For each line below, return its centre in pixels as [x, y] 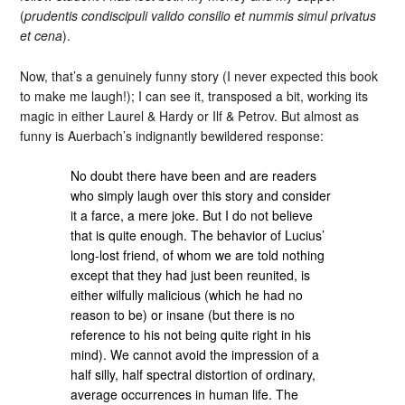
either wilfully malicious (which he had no [187, 295]
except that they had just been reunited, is [191, 275]
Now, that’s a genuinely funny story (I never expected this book [199, 75]
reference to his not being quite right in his [191, 335]
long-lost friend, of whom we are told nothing [198, 255]
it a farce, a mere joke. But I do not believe [192, 216]
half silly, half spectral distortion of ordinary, [193, 375]
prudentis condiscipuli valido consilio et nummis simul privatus [201, 15]
